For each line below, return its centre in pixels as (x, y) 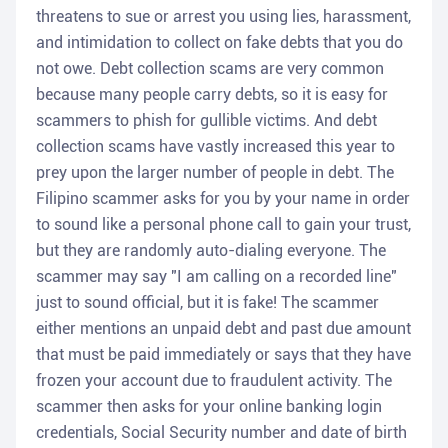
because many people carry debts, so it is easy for (212, 95)
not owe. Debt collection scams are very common (210, 69)
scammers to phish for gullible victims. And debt (206, 121)
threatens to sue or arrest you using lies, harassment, (223, 17)
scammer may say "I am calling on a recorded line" (216, 277)
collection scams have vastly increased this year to (215, 147)
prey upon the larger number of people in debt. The (215, 173)
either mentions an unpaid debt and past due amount (223, 329)
